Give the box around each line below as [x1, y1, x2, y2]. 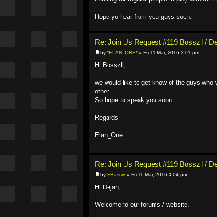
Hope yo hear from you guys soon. [95, 13, 192, 21]
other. [95, 87, 110, 95]
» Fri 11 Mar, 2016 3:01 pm [138, 49, 199, 55]
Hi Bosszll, [95, 61, 125, 69]
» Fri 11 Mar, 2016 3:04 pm [125, 171, 187, 177]
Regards [95, 113, 118, 121]
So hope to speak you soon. [95, 96, 174, 104]
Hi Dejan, [95, 183, 121, 191]
